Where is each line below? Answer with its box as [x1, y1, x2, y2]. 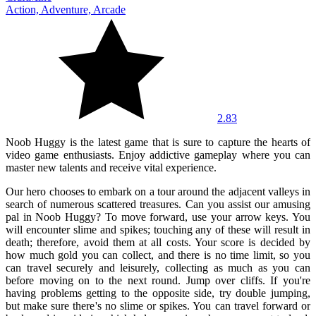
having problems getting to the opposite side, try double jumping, [6, 286, 310, 299]
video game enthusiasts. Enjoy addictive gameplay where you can [6, 148, 310, 161]
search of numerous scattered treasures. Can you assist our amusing [6, 197, 310, 210]
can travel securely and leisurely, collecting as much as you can [6, 261, 310, 274]
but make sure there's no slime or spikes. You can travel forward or [6, 299, 310, 312]
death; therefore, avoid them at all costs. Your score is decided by [6, 236, 310, 248]
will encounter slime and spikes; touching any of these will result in [6, 223, 310, 236]
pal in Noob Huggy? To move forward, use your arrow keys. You [6, 210, 310, 223]
